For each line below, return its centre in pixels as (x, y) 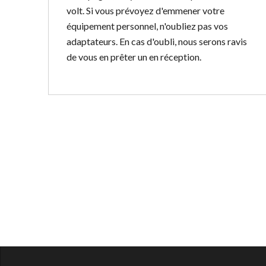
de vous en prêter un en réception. (134, 57)
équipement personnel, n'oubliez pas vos (147, 26)
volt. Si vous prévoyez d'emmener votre (145, 10)
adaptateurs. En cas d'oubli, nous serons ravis (156, 41)
